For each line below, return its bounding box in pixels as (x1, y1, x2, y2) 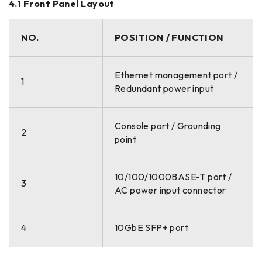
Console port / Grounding (115, 120, 221, 132)
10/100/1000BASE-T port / (115, 171, 232, 183)
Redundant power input (115, 82, 214, 95)
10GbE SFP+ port (115, 222, 188, 234)
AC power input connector (115, 184, 226, 196)
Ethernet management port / (115, 69, 238, 81)
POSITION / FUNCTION (115, 32, 224, 44)
